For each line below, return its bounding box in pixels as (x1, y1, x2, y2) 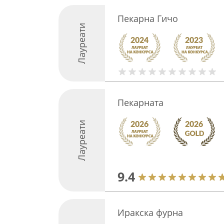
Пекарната (117, 96, 163, 108)
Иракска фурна (117, 206, 183, 218)
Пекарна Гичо (117, 12, 178, 24)
